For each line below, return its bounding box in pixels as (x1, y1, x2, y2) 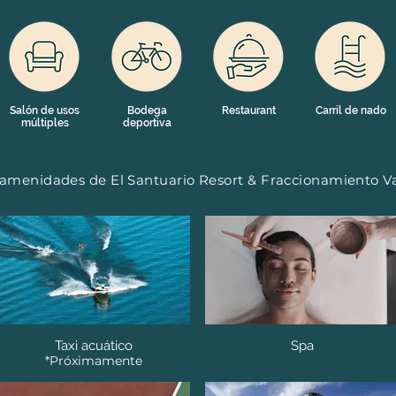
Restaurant (222, 104, 276, 117)
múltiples (20, 117, 69, 129)
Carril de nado (315, 104, 386, 117)
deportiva (123, 117, 171, 129)
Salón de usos (10, 104, 80, 117)
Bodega (127, 104, 167, 117)
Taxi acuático (54, 338, 133, 354)
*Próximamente (44, 353, 142, 369)
